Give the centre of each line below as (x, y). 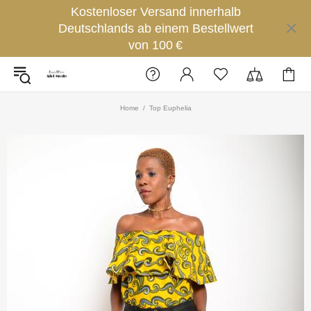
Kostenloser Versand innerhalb (155, 12)
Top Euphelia (170, 108)
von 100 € (155, 45)
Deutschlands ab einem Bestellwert (155, 28)
